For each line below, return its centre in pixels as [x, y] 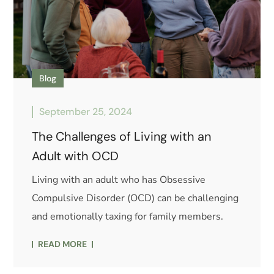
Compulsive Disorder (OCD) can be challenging [135, 198]
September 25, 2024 [86, 111]
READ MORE [63, 244]
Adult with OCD [76, 156]
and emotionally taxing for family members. [128, 216]
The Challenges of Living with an [122, 136]
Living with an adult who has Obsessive [119, 180]
